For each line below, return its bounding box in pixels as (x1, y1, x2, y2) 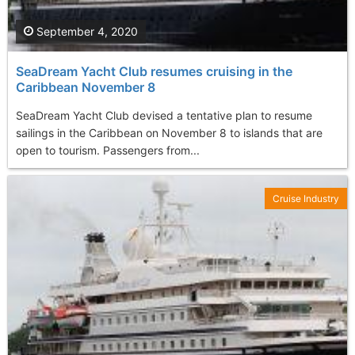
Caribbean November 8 (16, 79, 155, 96)
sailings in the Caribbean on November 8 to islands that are (16, 126, 323, 140)
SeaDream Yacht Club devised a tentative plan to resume (16, 109, 312, 123)
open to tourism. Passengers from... (16, 143, 200, 158)
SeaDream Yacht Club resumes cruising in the (16, 63, 292, 80)
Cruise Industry (273, 193, 339, 205)
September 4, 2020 (33, 25, 138, 39)
